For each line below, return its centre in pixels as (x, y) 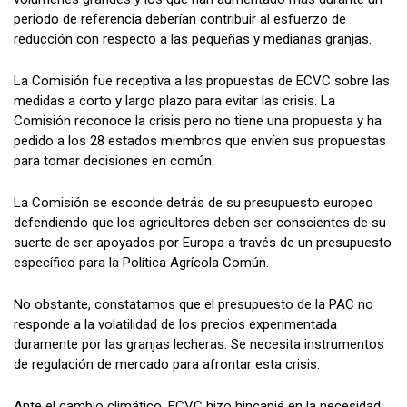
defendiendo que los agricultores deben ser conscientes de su (200, 223)
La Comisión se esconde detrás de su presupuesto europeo (194, 203)
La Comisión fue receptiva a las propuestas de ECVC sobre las (202, 81)
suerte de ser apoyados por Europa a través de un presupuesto (203, 243)
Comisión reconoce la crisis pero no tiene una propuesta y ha (198, 121)
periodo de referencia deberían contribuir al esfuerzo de (180, 19)
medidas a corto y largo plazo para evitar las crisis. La (174, 101)
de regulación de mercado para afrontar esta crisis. (167, 364)
